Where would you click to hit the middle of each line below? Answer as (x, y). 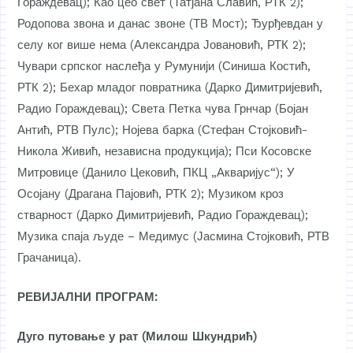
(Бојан (290, 108)
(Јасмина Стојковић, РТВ (260, 236)
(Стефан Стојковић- (251, 130)
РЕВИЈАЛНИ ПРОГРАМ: (88, 297)
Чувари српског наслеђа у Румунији (116, 66)
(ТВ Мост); (219, 23)
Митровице (48, 172)
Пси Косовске (274, 151)
